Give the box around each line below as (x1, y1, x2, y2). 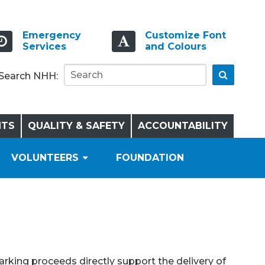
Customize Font (144, 30, 226, 41)
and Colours (144, 41, 206, 52)
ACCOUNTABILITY (138, 119, 228, 131)
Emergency (22, 30, 82, 41)
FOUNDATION (115, 151, 184, 163)
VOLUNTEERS (11, 151, 79, 163)
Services (22, 41, 67, 52)
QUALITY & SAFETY (28, 119, 125, 131)
